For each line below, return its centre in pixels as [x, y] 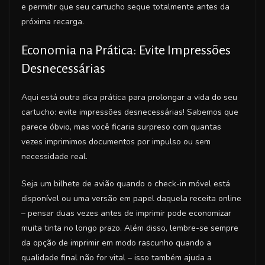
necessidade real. [54, 156]
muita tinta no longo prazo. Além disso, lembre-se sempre [130, 228]
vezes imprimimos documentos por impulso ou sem [116, 141]
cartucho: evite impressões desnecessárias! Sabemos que [130, 112]
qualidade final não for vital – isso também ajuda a [117, 257]
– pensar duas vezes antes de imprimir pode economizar [126, 213]
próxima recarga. [53, 21]
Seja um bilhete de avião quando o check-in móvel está [126, 183]
